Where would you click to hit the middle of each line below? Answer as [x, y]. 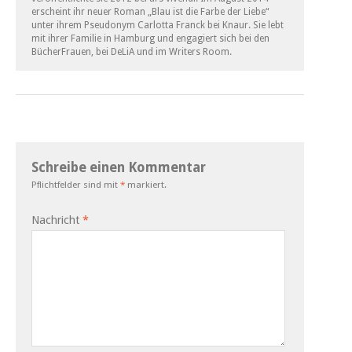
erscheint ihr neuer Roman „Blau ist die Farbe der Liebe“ [150, 11]
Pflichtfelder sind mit [76, 184]
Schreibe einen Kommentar [119, 167]
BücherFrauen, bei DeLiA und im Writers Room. [132, 51]
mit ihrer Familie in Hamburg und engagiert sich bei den [150, 38]
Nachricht [57, 220]
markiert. [146, 184]
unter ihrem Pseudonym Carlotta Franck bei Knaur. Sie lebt [158, 25]
